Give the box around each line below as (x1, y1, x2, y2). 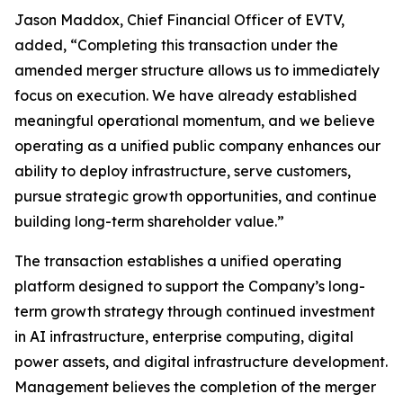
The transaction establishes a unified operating (14, 252, 342, 271)
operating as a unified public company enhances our (14, 137, 381, 156)
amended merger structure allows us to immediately (14, 61, 380, 80)
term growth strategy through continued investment (14, 302, 375, 321)
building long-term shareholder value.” (14, 212, 284, 231)
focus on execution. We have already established (14, 86, 357, 105)
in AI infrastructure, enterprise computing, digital (14, 327, 354, 346)
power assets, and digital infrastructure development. (14, 353, 388, 372)
